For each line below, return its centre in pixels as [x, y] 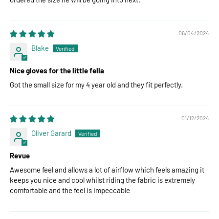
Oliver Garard [51, 133]
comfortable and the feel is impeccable [70, 190]
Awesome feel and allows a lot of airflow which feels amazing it [107, 170]
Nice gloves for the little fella [57, 71]
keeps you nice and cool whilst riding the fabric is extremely [102, 180]
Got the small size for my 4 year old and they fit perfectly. [96, 85]
